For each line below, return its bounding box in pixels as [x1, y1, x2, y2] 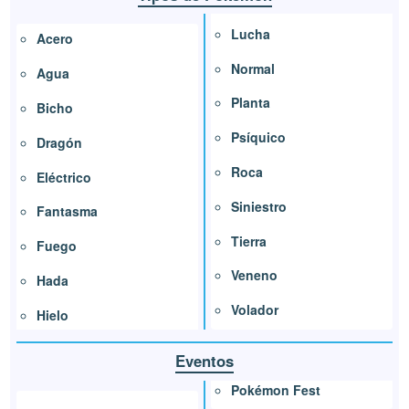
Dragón [37, 132, 83, 152]
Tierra [231, 231, 267, 250]
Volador [231, 300, 278, 320]
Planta [231, 93, 270, 112]
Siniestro [231, 196, 287, 215]
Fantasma [37, 202, 99, 221]
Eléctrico [37, 167, 92, 186]
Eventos [175, 350, 234, 372]
